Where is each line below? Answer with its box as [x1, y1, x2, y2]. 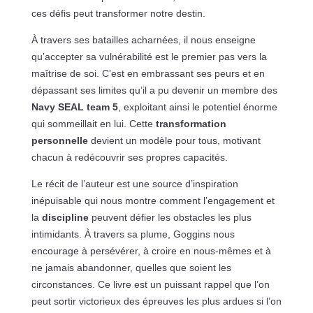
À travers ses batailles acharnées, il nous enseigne [31, 34, 256, 46]
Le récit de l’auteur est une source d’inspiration [31, 178, 238, 190]
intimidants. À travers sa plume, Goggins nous [31, 228, 235, 240]
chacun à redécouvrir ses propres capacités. [31, 152, 228, 163]
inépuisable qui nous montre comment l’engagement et [31, 195, 275, 207]
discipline [41, 212, 89, 224]
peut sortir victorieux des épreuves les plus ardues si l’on [31, 296, 282, 307]
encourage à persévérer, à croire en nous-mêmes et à [31, 245, 271, 257]
